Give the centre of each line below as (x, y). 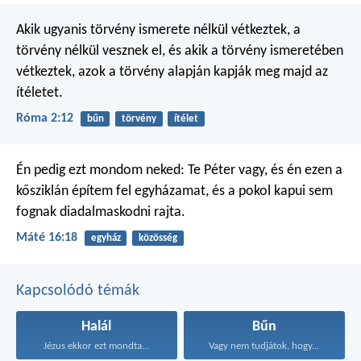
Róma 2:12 (45, 119)
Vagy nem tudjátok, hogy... (264, 346)
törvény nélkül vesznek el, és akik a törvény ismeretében (180, 51)
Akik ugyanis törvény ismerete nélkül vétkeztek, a (158, 30)
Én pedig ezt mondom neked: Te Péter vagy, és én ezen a (179, 171)
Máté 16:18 (47, 238)
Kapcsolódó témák (78, 290)
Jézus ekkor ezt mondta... (97, 346)
